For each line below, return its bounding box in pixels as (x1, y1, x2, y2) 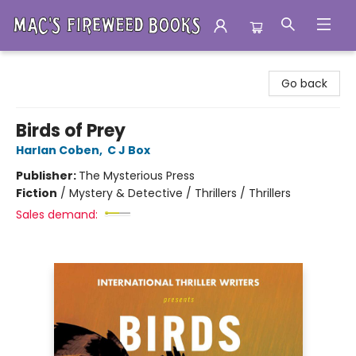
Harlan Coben (16, 142, 99, 158)
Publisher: (16, 168, 79, 184)
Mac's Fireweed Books (12, 58, 131, 74)
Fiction (16, 185, 57, 201)
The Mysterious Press (79, 168, 195, 184)
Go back (281, 75, 327, 91)
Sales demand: (16, 207, 98, 222)
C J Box (107, 142, 150, 158)
